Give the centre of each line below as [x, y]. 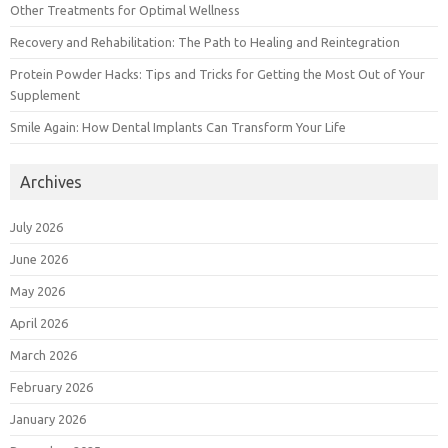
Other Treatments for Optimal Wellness [125, 10]
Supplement [45, 95]
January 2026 [48, 419]
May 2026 [37, 291]
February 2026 [51, 387]
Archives [51, 182]
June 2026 [39, 259]
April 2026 [39, 323]
